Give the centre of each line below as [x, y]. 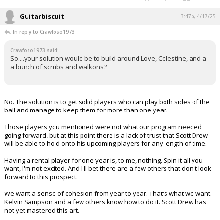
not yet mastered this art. [42, 210]
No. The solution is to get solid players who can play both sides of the [107, 101]
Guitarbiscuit [42, 16]
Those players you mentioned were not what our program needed [103, 126]
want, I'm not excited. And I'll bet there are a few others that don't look [108, 168]
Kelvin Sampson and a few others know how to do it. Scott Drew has [105, 202]
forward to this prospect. [41, 177]
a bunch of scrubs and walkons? [58, 67]
